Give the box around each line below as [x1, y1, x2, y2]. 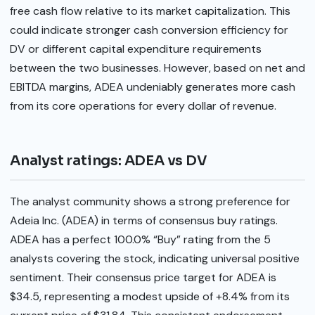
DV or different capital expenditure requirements [10, 41, 262, 56]
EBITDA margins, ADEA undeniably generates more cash [10, 79, 295, 94]
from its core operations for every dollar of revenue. [10, 98, 276, 113]
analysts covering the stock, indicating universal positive [10, 251, 300, 266]
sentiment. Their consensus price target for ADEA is [10, 270, 276, 285]
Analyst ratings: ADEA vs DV [10, 151, 207, 169]
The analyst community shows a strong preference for [10, 194, 290, 209]
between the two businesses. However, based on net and [10, 60, 305, 75]
